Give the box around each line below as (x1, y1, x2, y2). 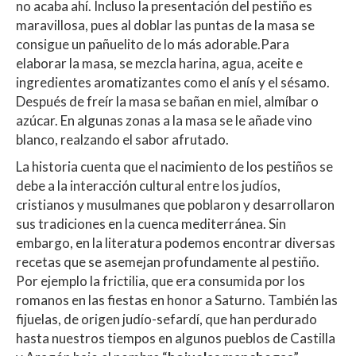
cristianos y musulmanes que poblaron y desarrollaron (16, 195, 335, 213)
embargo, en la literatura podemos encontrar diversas (16, 234, 335, 251)
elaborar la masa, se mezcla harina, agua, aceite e (16, 54, 303, 72)
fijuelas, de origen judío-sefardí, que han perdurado (16, 310, 317, 327)
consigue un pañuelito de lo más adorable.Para (16, 35, 289, 52)
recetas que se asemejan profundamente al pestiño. (16, 253, 319, 270)
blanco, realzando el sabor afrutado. (16, 130, 229, 148)
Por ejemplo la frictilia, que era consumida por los (16, 272, 305, 289)
